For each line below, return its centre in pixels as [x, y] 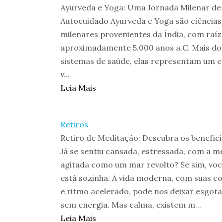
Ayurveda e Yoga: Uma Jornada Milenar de [141, 7]
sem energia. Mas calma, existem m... [131, 205]
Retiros [74, 124]
